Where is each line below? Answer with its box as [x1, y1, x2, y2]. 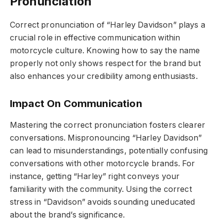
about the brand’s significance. [10, 210, 125, 220]
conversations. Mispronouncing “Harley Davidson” [10, 133, 202, 143]
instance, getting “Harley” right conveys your [10, 171, 180, 181]
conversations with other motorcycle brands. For [10, 158, 195, 168]
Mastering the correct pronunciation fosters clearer [10, 120, 206, 130]
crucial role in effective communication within [10, 33, 181, 42]
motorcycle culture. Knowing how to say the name [10, 45, 200, 55]
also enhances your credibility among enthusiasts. [10, 71, 198, 81]
